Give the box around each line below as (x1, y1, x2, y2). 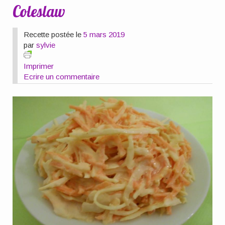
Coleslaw (13, 2, 66, 21)
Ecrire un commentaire (24, 72, 100, 81)
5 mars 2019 (83, 30, 125, 39)
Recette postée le (24, 30, 84, 39)
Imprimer (24, 61, 54, 70)
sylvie (36, 40, 56, 49)
